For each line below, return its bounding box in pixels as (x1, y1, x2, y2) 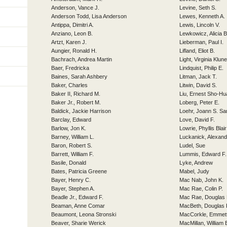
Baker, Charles (51, 82, 88, 88)
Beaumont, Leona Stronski (51, 211, 116, 217)
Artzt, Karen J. (51, 39, 87, 45)
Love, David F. (179, 117, 215, 123)
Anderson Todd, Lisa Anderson (51, 13, 127, 19)
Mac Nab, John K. (179, 177, 223, 183)
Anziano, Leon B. (51, 30, 93, 36)
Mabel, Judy (179, 168, 209, 174)
